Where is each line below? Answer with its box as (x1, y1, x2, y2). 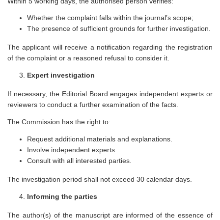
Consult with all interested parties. (27, 156, 132, 165)
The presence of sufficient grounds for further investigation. (27, 25, 211, 33)
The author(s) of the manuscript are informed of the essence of (7, 211, 213, 219)
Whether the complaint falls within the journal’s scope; (27, 14, 193, 22)
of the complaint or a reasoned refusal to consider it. (7, 54, 169, 62)
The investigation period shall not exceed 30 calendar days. (7, 175, 192, 183)
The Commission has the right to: (7, 117, 110, 126)
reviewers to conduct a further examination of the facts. (7, 101, 178, 109)
